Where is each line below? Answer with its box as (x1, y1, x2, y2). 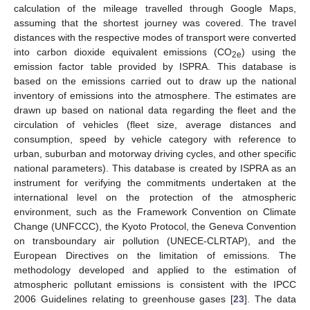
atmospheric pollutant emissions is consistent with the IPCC (14, 279, 296, 291)
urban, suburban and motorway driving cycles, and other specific (14, 148, 296, 160)
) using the (241, 46, 297, 58)
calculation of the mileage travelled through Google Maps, (14, 3, 296, 15)
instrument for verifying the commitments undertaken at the (14, 177, 296, 189)
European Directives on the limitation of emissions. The (14, 250, 296, 262)
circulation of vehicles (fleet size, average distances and (14, 119, 296, 131)
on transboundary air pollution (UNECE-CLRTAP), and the (14, 235, 296, 247)
